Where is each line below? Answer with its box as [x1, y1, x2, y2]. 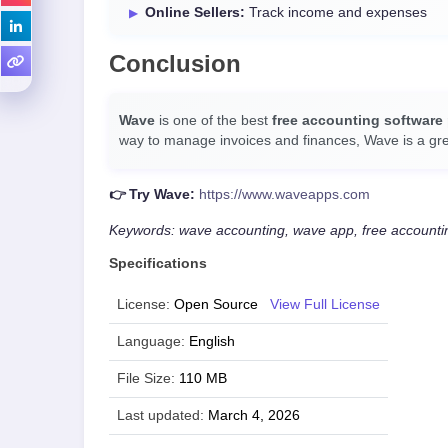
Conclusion [109, 50, 241, 77]
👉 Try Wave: [109, 187, 195, 202]
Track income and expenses [245, 5, 427, 20]
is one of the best [155, 113, 272, 128]
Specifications [109, 256, 207, 271]
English [189, 334, 235, 349]
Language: [117, 334, 185, 349]
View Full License [270, 297, 380, 312]
